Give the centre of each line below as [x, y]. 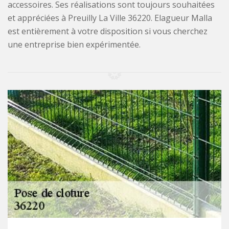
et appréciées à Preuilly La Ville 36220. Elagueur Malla [110, 18]
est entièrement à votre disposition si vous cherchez [108, 31]
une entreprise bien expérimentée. [74, 45]
